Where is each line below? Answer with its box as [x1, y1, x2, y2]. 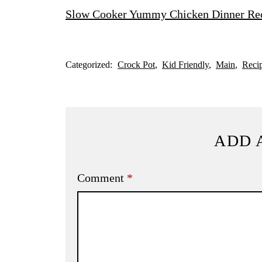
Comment [77, 171, 127, 185]
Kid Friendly [162, 60, 209, 70]
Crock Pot [118, 60, 155, 70]
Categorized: [65, 60, 115, 70]
